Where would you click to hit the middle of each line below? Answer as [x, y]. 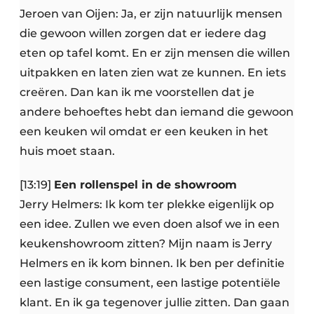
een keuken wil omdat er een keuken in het [144, 132]
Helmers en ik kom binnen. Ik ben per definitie [152, 264]
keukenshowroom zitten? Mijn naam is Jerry [146, 244]
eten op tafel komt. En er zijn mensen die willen [155, 53]
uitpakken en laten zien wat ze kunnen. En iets [153, 73]
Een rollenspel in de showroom [145, 185]
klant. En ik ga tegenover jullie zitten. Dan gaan [155, 303]
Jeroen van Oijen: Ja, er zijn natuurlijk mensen [151, 14]
